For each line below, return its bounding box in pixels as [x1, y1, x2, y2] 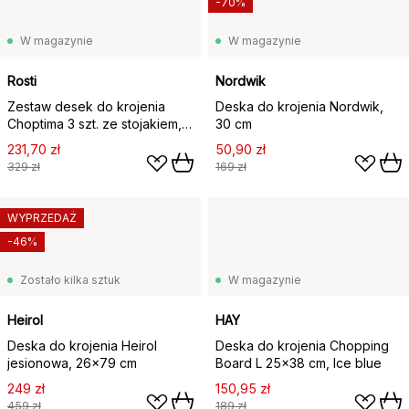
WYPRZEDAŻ [7, 210, 77, 225]
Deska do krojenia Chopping [215, 337, 389, 353]
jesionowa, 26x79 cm [7, 354, 137, 371]
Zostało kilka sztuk [20, 272, 121, 287]
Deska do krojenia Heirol [7, 337, 157, 353]
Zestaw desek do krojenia [7, 98, 165, 114]
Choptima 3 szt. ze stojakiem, [7, 115, 182, 131]
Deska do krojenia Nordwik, [215, 98, 383, 114]
